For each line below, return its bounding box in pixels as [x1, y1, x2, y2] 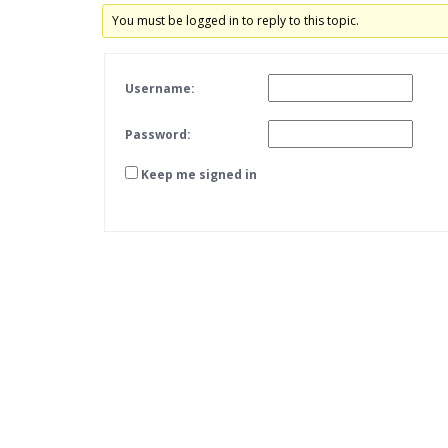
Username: [125, 79, 195, 97]
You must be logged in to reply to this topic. [112, 12, 360, 30]
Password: [125, 125, 191, 143]
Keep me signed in [141, 166, 257, 184]
